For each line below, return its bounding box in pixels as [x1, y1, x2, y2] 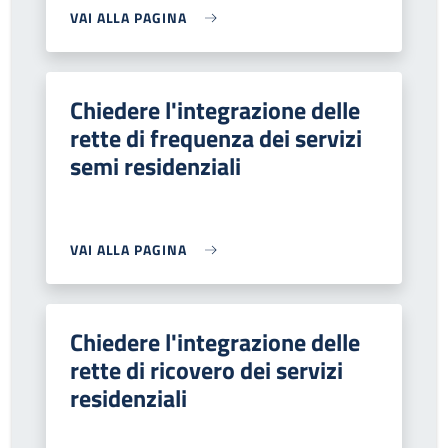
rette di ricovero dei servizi [70, 352, 343, 388]
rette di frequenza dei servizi [70, 120, 362, 156]
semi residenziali [70, 148, 241, 184]
